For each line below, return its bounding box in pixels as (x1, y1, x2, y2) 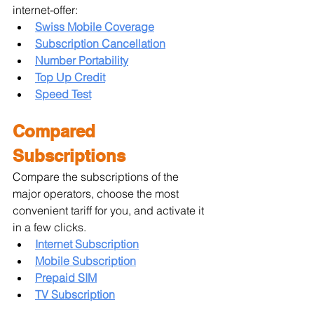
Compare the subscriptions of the (13, 169, 182, 184)
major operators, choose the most (13, 186, 182, 200)
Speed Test (35, 86, 91, 101)
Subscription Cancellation (35, 36, 165, 50)
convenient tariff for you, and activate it (13, 203, 207, 217)
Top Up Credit (35, 69, 105, 84)
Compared (13, 121, 100, 141)
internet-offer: (13, 2, 78, 17)
